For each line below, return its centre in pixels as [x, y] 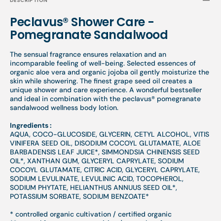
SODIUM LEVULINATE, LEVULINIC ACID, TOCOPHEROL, [97, 179]
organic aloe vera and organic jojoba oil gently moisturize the [110, 72]
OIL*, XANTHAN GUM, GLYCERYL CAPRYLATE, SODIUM [97, 161]
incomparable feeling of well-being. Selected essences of [103, 63]
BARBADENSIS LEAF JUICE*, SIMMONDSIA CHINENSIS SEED [105, 152]
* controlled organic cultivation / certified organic [91, 214]
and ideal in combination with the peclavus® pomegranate [105, 99]
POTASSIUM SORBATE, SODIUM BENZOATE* [79, 196]
